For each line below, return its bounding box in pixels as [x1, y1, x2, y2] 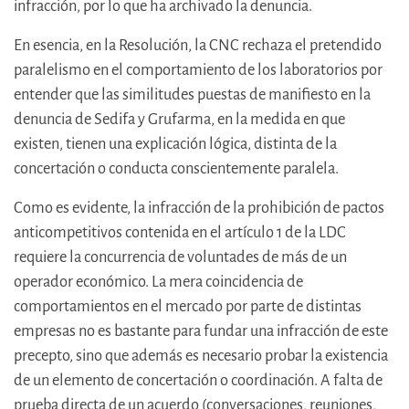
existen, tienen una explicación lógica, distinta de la [14, 135, 337, 153]
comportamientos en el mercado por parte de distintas [14, 298, 362, 316]
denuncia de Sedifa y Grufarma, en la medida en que [14, 110, 345, 129]
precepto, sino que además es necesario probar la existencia [14, 347, 388, 365]
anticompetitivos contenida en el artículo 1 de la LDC [14, 224, 346, 242]
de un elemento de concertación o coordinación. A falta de [14, 372, 383, 390]
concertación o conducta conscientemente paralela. [14, 160, 339, 178]
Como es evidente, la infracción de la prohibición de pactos [14, 199, 384, 217]
